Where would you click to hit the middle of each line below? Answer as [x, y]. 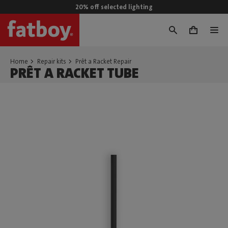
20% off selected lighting [114, 7]
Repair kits [52, 61]
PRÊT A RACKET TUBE [75, 73]
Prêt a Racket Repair [103, 61]
